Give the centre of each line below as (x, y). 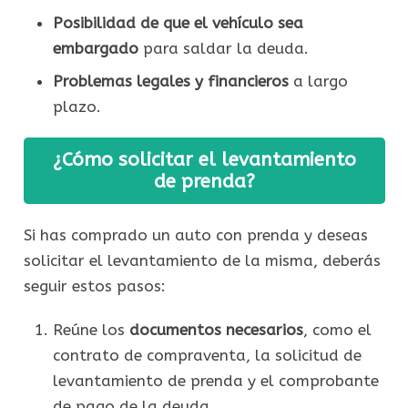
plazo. (76, 107)
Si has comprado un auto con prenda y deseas (195, 235)
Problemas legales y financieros (170, 82)
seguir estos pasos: (94, 286)
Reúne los (91, 329)
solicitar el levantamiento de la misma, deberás (202, 260)
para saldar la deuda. (223, 48)
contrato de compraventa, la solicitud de (207, 355)
